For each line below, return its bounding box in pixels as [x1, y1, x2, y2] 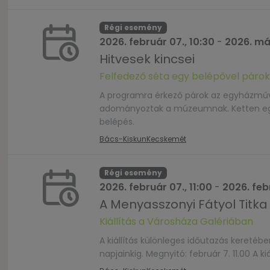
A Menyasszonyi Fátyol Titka [99, 196, 268, 213]
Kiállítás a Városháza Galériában [99, 215, 253, 228]
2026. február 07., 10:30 [99, 35, 215, 49]
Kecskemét [146, 134, 186, 144]
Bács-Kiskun [99, 134, 146, 144]
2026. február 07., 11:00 [99, 180, 212, 194]
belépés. [99, 116, 134, 128]
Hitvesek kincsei [99, 51, 195, 67]
